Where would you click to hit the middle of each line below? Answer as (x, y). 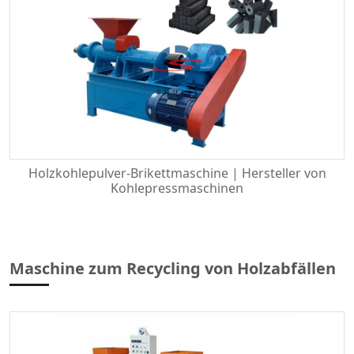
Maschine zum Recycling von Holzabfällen (173, 268)
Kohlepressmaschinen (177, 188)
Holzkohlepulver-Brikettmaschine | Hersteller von (177, 173)
